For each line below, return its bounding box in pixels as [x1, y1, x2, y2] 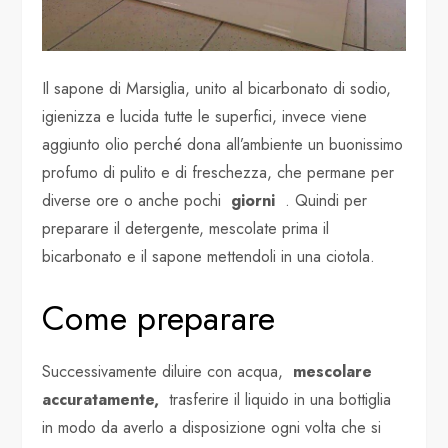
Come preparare [42, 294, 276, 344]
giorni [231, 189, 276, 213]
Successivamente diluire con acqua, [42, 360, 294, 384]
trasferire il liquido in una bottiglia [159, 388, 392, 412]
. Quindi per [275, 189, 368, 213]
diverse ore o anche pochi [42, 189, 232, 213]
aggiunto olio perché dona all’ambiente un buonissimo [42, 133, 404, 157]
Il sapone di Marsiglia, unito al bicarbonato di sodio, [42, 77, 392, 101]
